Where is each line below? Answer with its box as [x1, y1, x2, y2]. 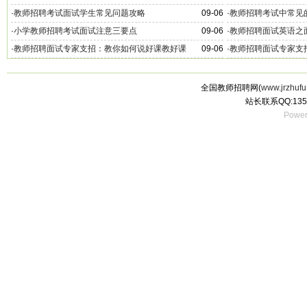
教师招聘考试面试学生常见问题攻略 [14, 8, 145, 18]
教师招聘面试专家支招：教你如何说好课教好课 [14, 44, 186, 53]
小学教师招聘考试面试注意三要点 [14, 26, 137, 36]
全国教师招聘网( [200, 83, 261, 93]
